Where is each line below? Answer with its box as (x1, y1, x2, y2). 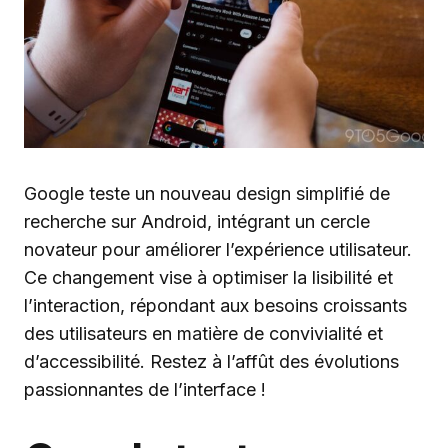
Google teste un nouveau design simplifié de (24, 183, 390, 204)
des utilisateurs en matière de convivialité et (24, 323, 383, 344)
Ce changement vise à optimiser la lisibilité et (24, 267, 393, 288)
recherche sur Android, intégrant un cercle (24, 211, 370, 232)
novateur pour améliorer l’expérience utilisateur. (24, 239, 412, 260)
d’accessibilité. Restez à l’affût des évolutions (24, 351, 399, 372)
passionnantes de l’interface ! (24, 379, 266, 400)
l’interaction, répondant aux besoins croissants (24, 295, 407, 316)
